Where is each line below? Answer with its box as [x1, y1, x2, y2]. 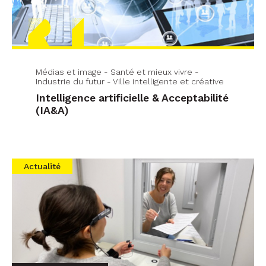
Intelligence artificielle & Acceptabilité [36, 91, 229, 104]
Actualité [24, 161, 61, 171]
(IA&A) [36, 104, 69, 116]
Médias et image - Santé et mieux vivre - [36, 66, 199, 77]
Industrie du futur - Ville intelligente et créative [36, 76, 224, 86]
